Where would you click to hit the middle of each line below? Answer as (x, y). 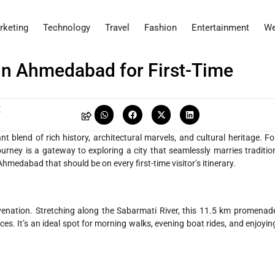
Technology (67, 28)
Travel (117, 28)
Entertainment (220, 28)
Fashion (161, 28)
